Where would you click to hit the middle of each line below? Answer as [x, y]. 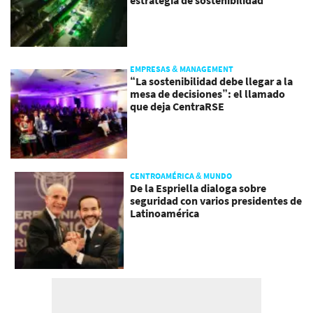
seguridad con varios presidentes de [216, 200]
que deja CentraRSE [177, 107]
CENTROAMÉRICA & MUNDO [181, 175]
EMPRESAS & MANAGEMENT [182, 69]
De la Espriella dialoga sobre [198, 188]
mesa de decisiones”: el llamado [208, 94]
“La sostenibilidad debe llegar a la [212, 81]
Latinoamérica [165, 213]
